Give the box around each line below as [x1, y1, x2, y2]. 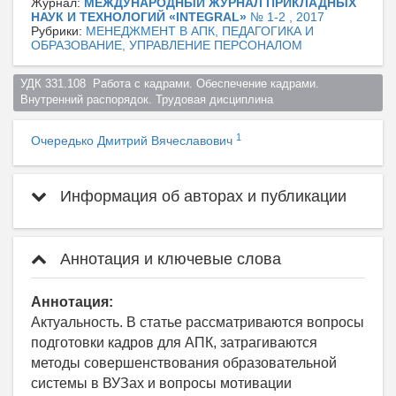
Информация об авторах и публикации [56, 187, 346, 206]
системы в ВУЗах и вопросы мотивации [31, 376, 292, 392]
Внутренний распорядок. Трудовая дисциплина [19, 94, 280, 107]
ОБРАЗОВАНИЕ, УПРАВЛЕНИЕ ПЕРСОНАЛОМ [31, 37, 302, 52]
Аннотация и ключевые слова [56, 250, 281, 269]
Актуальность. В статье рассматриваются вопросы [31, 315, 364, 331]
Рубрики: [31, 23, 86, 38]
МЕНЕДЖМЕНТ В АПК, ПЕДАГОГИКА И [86, 23, 314, 38]
